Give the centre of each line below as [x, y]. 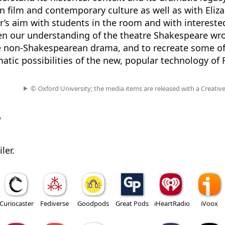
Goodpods [93, 203]
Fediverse [54, 203]
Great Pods [132, 203]
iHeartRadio [172, 203]
